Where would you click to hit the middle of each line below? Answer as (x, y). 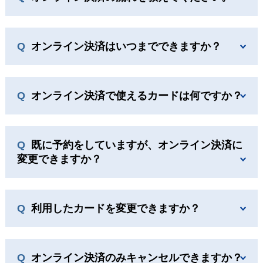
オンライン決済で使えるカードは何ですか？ (136, 96)
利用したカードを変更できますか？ (115, 209)
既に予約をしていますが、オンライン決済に (136, 145)
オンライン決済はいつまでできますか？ (126, 47)
